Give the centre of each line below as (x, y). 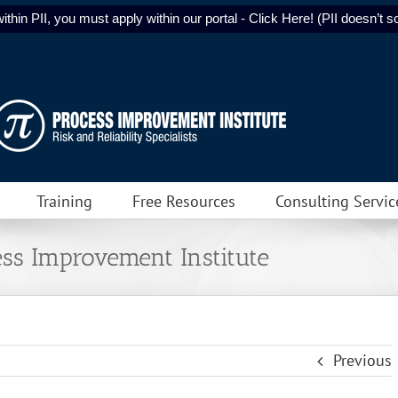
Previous (362, 360)
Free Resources (184, 201)
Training (64, 201)
